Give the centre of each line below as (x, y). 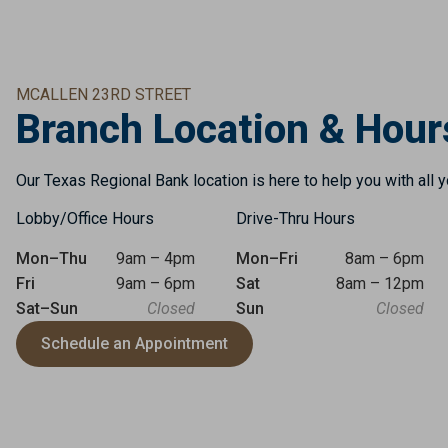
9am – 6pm (155, 283)
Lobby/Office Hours (84, 218)
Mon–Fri (266, 258)
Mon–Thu (51, 258)
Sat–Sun (46, 308)
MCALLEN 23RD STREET (103, 94)
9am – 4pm (155, 258)
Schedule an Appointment (134, 343)
